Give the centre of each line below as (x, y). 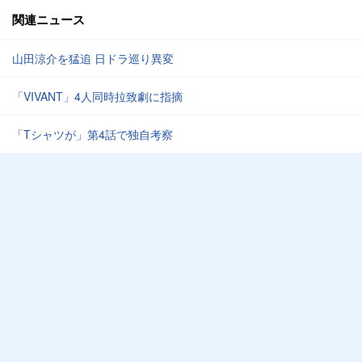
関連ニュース (48, 19)
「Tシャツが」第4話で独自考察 (93, 134)
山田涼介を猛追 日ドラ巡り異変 (93, 58)
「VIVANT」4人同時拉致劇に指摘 (97, 96)
